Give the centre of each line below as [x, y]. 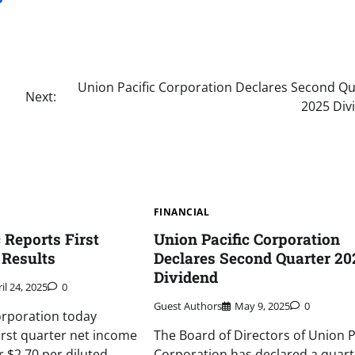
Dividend [185, 277]
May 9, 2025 [262, 306]
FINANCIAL [181, 212]
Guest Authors [187, 306]
